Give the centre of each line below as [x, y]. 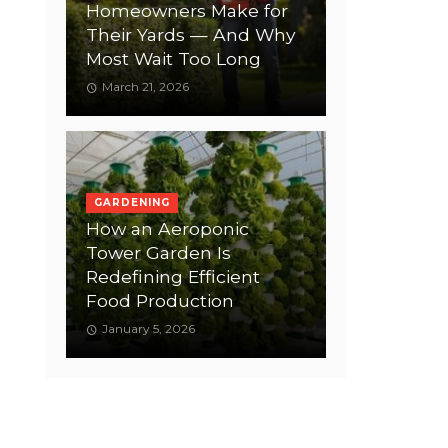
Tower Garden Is [158, 253]
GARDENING [132, 202]
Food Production [160, 301]
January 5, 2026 [148, 329]
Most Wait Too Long [173, 58]
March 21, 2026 [145, 86]
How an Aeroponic [167, 229]
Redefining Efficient [173, 277]
